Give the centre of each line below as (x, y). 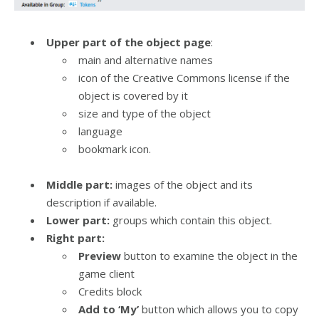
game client (106, 273)
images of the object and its (183, 184)
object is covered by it (133, 95)
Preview (100, 255)
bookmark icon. (115, 148)
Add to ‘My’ (109, 309)
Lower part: (78, 220)
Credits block (110, 291)
